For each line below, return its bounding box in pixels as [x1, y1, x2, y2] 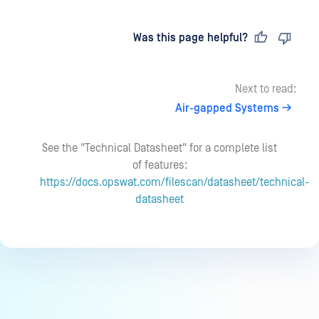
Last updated [34, 31, 107, 44]
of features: [132, 159, 187, 172]
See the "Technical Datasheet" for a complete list [42, 142, 277, 155]
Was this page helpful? [133, 31, 248, 44]
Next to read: [235, 83, 296, 95]
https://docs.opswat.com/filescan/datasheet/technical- [40, 176, 309, 189]
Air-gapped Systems [175, 102, 279, 115]
